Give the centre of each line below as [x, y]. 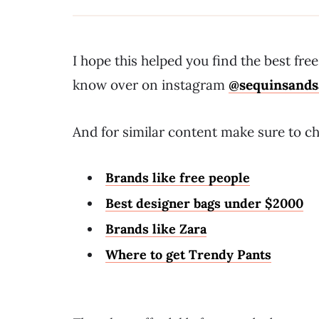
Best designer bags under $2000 [204, 204]
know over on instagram [151, 85]
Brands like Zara [156, 229]
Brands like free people [178, 178]
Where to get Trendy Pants [188, 255]
